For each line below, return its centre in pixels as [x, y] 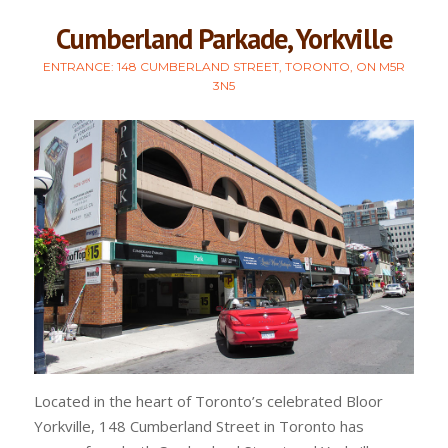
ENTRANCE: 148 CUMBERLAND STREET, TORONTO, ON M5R [223, 66]
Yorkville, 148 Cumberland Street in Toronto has [198, 425]
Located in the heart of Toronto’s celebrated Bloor [208, 400]
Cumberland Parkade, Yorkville [223, 38]
